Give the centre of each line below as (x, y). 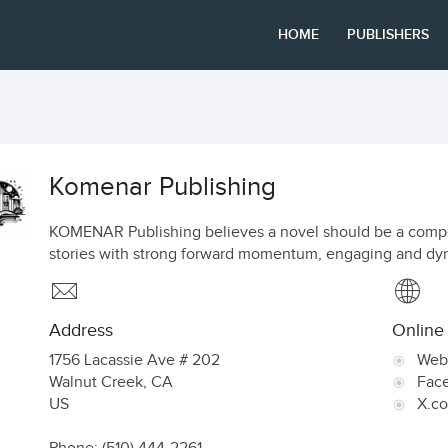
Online (417, 330)
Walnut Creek (96, 382)
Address (81, 330)
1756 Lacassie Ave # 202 (134, 360)
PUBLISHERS (388, 34)
